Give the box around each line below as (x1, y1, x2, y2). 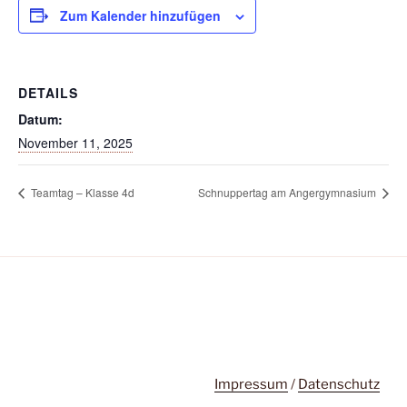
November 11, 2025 (18, 133, 133, 152)
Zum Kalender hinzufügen (60, 5, 221, 25)
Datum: (18, 109, 63, 128)
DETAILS (18, 83, 78, 102)
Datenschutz (298, 375, 380, 392)
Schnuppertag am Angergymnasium (198, 184, 379, 201)
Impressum (214, 375, 288, 392)
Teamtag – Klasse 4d (28, 184, 134, 201)
